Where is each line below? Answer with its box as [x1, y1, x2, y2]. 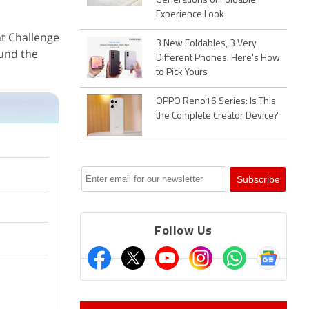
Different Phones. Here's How [156, 53, 280, 63]
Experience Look [156, 10, 224, 20]
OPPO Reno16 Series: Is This [156, 97, 276, 107]
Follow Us [154, 225, 212, 238]
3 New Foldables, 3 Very [156, 39, 257, 49]
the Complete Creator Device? [156, 111, 279, 121]
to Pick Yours [156, 68, 208, 78]
